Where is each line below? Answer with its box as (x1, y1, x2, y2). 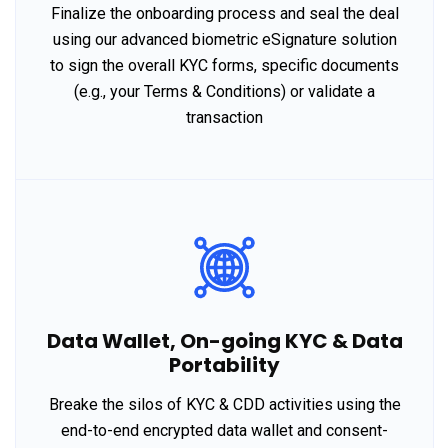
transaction (186, 108, 263, 128)
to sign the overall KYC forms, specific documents (50, 56, 399, 76)
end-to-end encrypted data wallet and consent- (61, 421, 388, 441)
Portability (169, 351, 280, 380)
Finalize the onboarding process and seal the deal (50, 4, 399, 24)
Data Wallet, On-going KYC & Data (46, 327, 403, 356)
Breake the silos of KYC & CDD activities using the (48, 395, 401, 415)
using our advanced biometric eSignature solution (52, 30, 397, 50)
